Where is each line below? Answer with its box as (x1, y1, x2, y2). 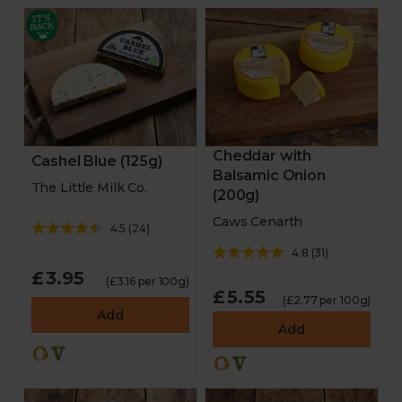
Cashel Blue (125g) (31, 153, 162, 170)
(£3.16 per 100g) (105, 274, 189, 288)
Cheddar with (213, 147, 312, 164)
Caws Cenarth (213, 214, 303, 230)
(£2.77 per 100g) (283, 293, 371, 307)
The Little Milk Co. (31, 179, 147, 197)
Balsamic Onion (213, 167, 326, 184)
